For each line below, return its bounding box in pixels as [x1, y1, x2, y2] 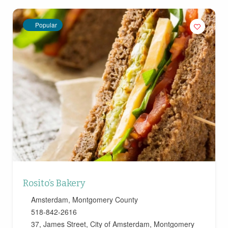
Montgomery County [72, 194, 138, 205]
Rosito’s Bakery [22, 178, 85, 189]
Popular [35, 20, 57, 30]
